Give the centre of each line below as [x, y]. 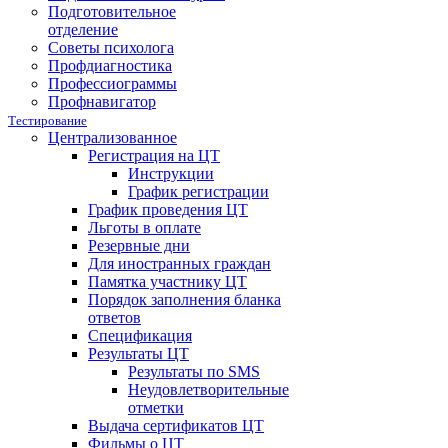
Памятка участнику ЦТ [167, 281]
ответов [114, 317]
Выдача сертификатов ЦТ [176, 425]
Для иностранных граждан [179, 263]
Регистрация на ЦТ [154, 155]
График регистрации [198, 191]
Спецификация [140, 335]
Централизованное [112, 137]
